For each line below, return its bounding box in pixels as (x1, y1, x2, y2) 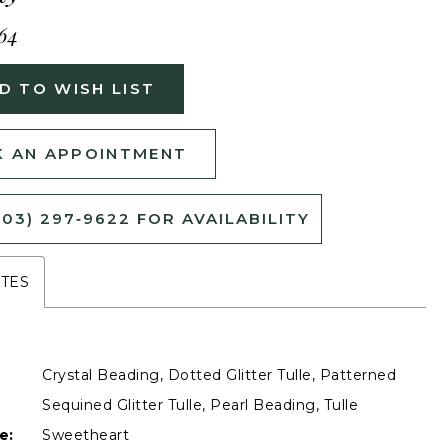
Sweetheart (42, 425, 129, 444)
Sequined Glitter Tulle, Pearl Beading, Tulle (42, 395, 358, 414)
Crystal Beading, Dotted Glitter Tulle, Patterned (42, 365, 396, 384)
